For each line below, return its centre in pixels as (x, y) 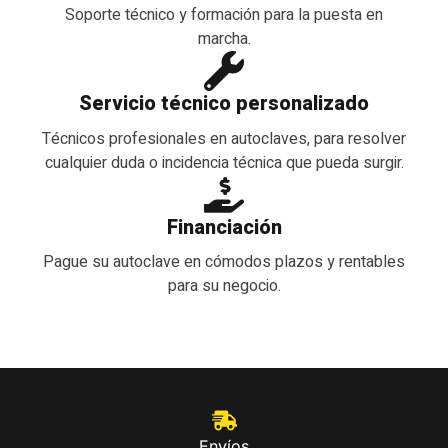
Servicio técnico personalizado (224, 103)
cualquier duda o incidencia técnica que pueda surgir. (224, 162)
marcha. (224, 38)
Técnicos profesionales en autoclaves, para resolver (224, 138)
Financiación (224, 227)
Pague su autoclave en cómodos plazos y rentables (224, 262)
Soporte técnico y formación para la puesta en (224, 14)
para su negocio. (224, 286)
